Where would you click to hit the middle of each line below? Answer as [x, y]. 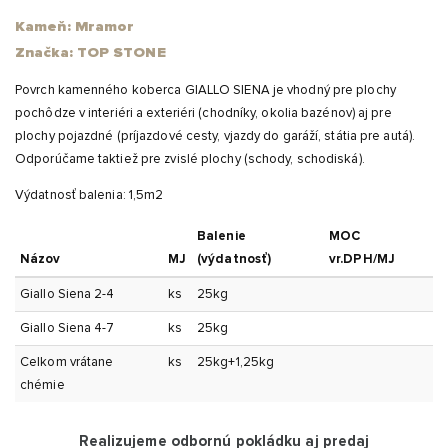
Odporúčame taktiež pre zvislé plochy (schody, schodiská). [190, 159]
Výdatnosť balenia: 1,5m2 [89, 195]
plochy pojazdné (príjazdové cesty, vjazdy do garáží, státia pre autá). [215, 136]
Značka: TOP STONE [90, 52]
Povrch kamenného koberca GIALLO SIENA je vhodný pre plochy [205, 90]
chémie [42, 385]
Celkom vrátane [67, 362]
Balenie [221, 236]
